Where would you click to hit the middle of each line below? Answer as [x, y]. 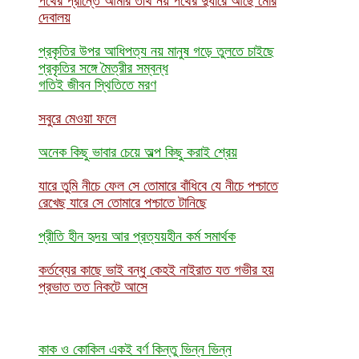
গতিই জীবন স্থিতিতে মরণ [97, 84]
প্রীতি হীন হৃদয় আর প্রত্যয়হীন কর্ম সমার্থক [137, 236]
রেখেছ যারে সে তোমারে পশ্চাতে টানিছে [123, 202]
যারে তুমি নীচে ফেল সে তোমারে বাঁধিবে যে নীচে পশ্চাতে [158, 185]
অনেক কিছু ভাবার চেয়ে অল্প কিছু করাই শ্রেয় [138, 151]
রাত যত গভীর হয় [235, 269]
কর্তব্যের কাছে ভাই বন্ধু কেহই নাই [117, 269]
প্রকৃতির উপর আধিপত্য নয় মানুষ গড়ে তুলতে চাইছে [156, 50]
